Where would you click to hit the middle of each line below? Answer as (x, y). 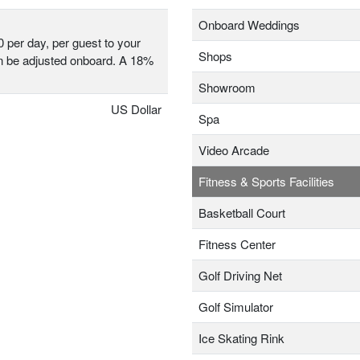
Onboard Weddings (249, 25)
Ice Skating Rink (241, 338)
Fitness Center (237, 244)
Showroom (227, 88)
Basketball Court (242, 213)
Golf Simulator (236, 307)
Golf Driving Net (240, 276)
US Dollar (136, 109)
